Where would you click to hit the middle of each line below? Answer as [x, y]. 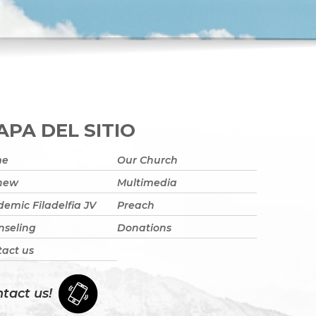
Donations [144, 227]
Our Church [147, 160]
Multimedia [147, 183]
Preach [136, 205]
